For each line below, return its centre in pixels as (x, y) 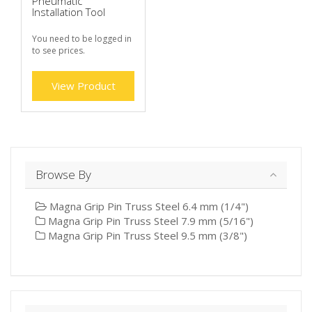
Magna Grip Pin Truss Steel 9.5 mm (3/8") (146, 236)
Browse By (63, 175)
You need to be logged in (82, 39)
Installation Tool (69, 12)
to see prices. (58, 51)
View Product (83, 86)
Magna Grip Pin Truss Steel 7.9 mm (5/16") (149, 221)
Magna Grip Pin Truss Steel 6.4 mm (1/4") (148, 206)
